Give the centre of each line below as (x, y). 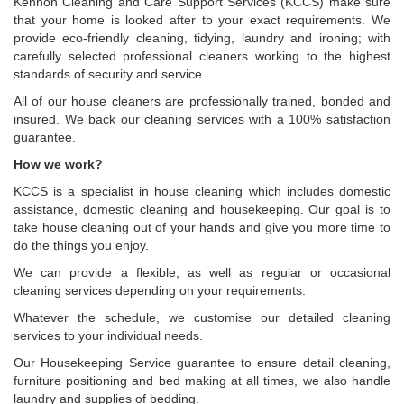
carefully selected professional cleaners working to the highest (202, 56)
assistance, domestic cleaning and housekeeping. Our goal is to (202, 209)
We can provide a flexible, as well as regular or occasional (202, 272)
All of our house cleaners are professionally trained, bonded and (202, 101)
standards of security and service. (110, 74)
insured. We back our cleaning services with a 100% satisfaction (202, 119)
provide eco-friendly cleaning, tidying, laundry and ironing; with (202, 38)
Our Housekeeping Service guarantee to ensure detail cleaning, (202, 363)
